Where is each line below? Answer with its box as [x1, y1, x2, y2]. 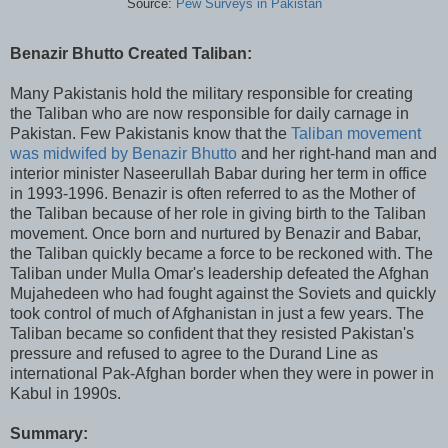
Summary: [10, 424, 92, 442]
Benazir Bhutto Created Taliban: [10, 44, 252, 62]
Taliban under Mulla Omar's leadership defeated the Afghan [10, 264, 429, 282]
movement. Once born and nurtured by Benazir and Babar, [10, 224, 421, 242]
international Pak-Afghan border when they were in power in [10, 364, 434, 382]
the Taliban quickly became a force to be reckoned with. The [10, 244, 433, 262]
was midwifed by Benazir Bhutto [10, 144, 237, 162]
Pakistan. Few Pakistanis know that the [10, 124, 291, 142]
